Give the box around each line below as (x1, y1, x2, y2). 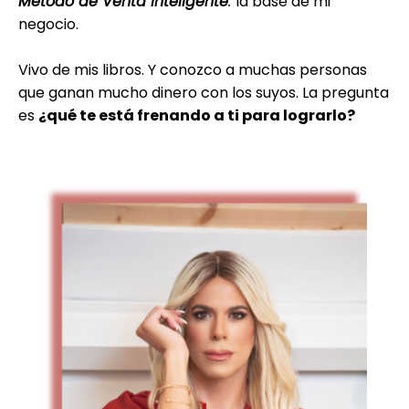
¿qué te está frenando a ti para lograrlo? (38, 105, 355, 126)
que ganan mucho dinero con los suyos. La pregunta (18, 82, 389, 103)
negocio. (18, 14, 79, 35)
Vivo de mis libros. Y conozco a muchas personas (18, 59, 367, 80)
